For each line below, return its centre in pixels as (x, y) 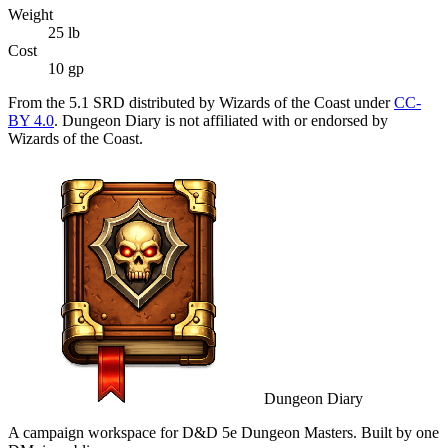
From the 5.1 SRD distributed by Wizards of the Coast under (199, 102)
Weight (30, 14)
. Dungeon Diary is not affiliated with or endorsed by (221, 120)
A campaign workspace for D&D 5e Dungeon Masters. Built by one (223, 432)
